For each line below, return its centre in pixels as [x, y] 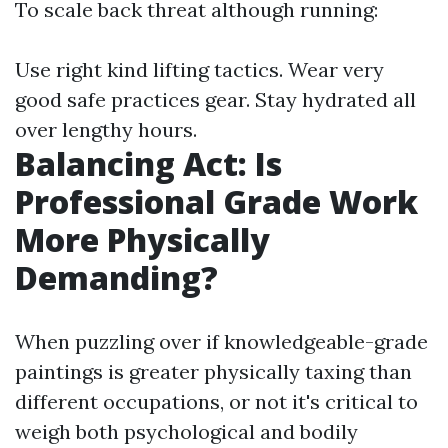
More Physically [142, 239]
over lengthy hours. [106, 129]
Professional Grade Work [216, 201]
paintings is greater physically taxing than [213, 371]
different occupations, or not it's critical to [216, 401]
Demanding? [116, 277]
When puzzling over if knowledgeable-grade [221, 341]
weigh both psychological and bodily [186, 431]
